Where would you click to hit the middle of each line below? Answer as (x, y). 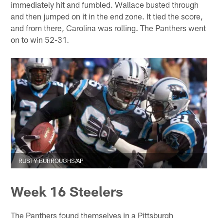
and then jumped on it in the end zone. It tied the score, (107, 16)
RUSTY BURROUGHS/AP (51, 160)
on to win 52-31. (40, 39)
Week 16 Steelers (67, 191)
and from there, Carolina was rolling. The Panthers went (109, 27)
